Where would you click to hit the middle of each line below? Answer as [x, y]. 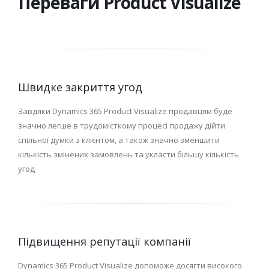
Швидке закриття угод [80, 87]
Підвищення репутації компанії [104, 241]
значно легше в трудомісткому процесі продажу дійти [122, 125]
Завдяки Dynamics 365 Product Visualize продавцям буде [125, 111]
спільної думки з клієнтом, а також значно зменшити [119, 140]
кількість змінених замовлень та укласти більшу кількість [128, 154]
